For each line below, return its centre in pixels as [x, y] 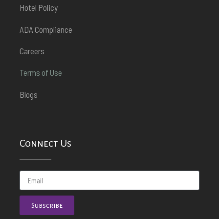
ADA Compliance [46, 29]
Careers [32, 51]
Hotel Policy [39, 8]
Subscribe [47, 205]
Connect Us [45, 143]
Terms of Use [41, 73]
